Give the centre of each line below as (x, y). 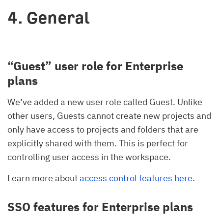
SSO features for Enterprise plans (100, 206)
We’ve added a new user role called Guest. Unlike (105, 102)
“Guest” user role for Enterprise (95, 66)
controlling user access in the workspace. (89, 157)
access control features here (136, 178)
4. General (49, 18)
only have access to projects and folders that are (103, 129)
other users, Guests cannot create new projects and (109, 115)
